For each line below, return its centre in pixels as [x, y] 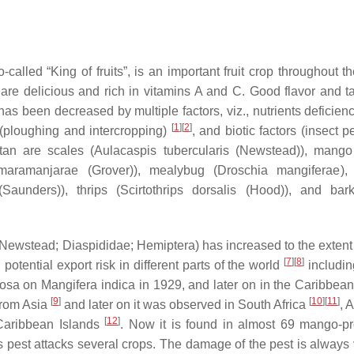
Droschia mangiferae [279, 170]
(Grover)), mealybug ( [148, 170]
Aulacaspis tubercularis [162, 151]
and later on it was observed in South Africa [185, 305]
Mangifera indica [88, 285]
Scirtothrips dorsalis [179, 190]
